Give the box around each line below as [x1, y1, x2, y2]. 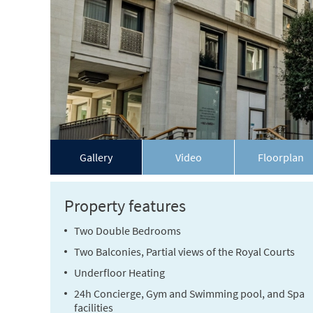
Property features [64, 195, 186, 217]
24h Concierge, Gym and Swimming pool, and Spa [74, 286, 305, 300]
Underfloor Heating [74, 265, 165, 279]
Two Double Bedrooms [74, 224, 181, 238]
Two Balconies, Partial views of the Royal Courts [74, 245, 295, 259]
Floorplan [257, 150, 304, 164]
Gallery [80, 150, 112, 164]
